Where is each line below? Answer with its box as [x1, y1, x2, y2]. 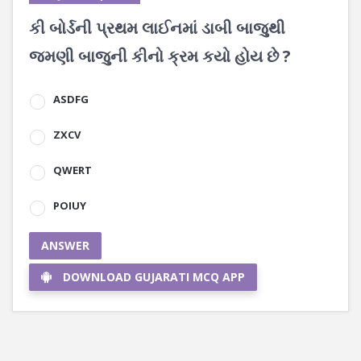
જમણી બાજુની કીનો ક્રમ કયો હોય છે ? [29, 45, 291, 67]
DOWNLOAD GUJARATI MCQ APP [63, 269, 245, 284]
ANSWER [41, 238, 89, 253]
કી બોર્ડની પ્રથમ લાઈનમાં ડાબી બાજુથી [29, 17, 285, 39]
